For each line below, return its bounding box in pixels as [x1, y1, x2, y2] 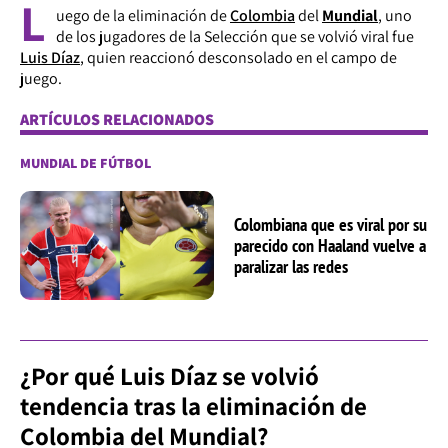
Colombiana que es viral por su [234, 212, 427, 236]
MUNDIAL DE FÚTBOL [20, 153, 151, 172]
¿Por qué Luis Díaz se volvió [20, 358, 319, 392]
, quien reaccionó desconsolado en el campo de [80, 46, 397, 68]
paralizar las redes [234, 254, 348, 278]
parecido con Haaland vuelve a [234, 233, 426, 257]
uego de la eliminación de [56, 4, 230, 26]
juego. [20, 67, 62, 89]
